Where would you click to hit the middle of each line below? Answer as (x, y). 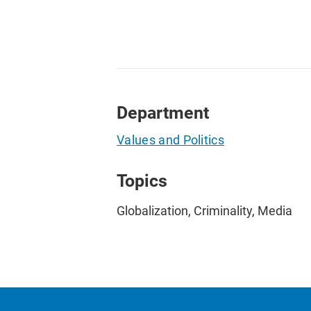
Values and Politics (171, 140)
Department (163, 112)
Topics (142, 181)
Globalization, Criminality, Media (204, 210)
